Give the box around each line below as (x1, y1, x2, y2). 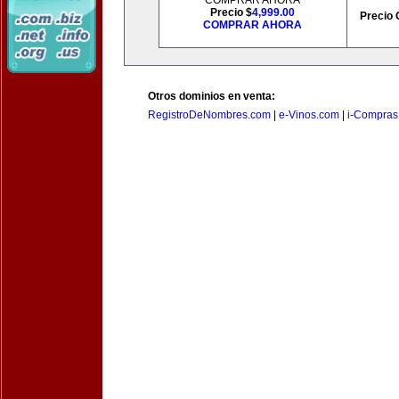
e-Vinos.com (279, 109, 339, 121)
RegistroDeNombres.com (148, 109, 271, 121)
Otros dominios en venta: (148, 90, 275, 102)
